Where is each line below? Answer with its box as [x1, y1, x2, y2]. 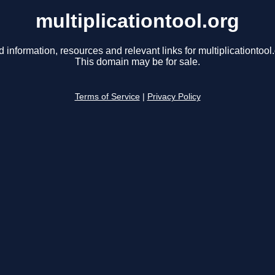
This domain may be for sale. [75, 56, 200, 68]
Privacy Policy [147, 92, 201, 102]
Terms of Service [74, 92, 140, 102]
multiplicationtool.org [36, 10, 239, 32]
